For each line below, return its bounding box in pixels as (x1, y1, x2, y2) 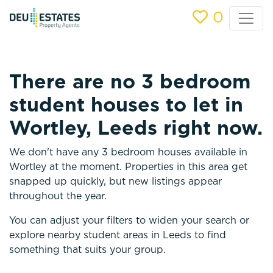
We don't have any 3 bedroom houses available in (9, 148, 247, 157)
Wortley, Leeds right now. (9, 121, 263, 138)
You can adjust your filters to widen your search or (9, 216, 249, 225)
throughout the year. (9, 192, 107, 201)
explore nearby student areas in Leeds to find (9, 231, 226, 240)
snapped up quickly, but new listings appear (9, 177, 222, 186)
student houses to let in (9, 97, 243, 115)
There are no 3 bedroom (9, 74, 250, 91)
